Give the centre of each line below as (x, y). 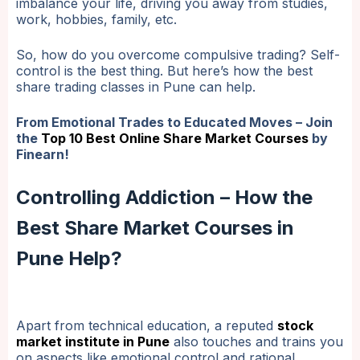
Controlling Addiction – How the (164, 198)
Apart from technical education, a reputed (147, 326)
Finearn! (43, 155)
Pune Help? (69, 259)
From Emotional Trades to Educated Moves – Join (174, 123)
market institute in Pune (93, 342)
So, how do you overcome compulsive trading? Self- (178, 55)
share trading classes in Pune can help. (136, 87)
